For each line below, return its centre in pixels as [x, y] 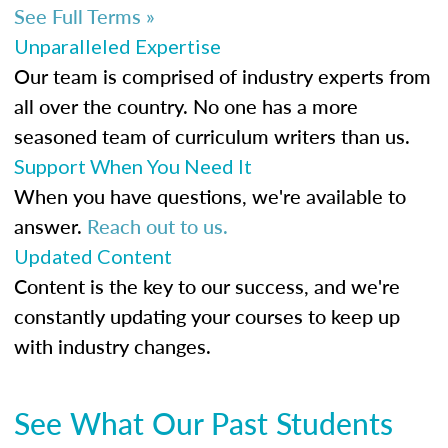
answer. [50, 225]
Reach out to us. [157, 225]
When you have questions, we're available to [210, 195]
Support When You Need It [133, 165]
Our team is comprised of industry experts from [222, 75]
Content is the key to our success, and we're [207, 285]
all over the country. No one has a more [186, 105]
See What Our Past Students [203, 422]
